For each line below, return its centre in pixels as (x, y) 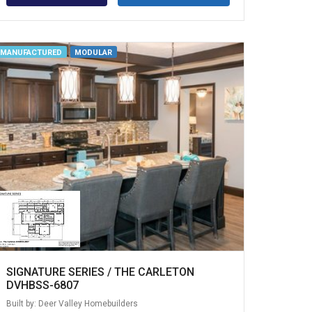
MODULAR (94, 53)
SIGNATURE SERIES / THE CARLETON (100, 272)
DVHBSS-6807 (42, 285)
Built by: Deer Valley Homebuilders (72, 303)
